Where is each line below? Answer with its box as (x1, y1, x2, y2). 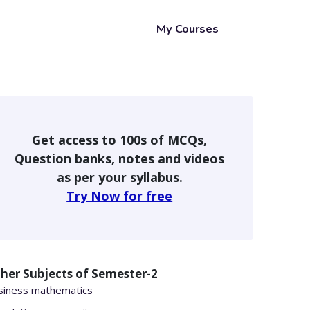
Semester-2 (91, 266, 158, 282)
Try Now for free (66, 188, 173, 204)
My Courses (156, 21, 219, 37)
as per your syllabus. (56, 169, 183, 185)
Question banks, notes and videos (15, 150, 225, 167)
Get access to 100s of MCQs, (32, 131, 208, 148)
